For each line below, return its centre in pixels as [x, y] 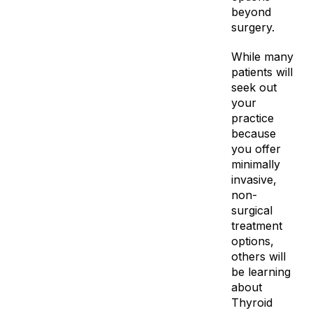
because [253, 133]
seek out [254, 87]
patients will [262, 72]
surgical [252, 210]
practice [252, 118]
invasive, [254, 180]
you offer [256, 149]
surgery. [253, 27]
